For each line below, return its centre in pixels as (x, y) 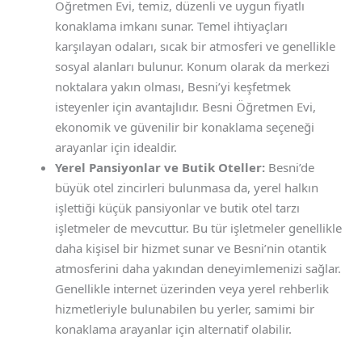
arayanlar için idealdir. (116, 147)
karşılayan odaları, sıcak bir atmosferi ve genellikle (196, 46)
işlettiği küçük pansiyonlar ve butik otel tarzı (178, 207)
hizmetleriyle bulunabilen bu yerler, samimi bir (185, 308)
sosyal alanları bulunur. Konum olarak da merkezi (193, 66)
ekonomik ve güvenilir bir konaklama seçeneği (185, 126)
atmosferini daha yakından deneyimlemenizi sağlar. (198, 268)
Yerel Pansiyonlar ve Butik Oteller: (160, 167)
